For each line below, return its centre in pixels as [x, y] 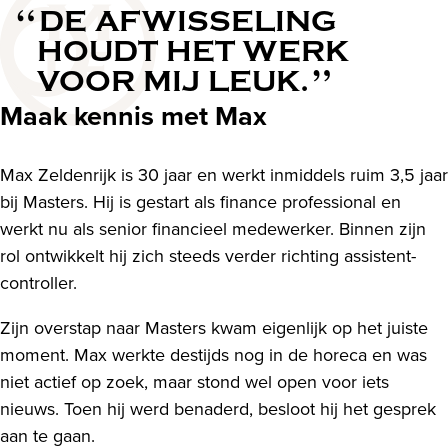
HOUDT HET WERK [193, 51]
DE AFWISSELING [188, 21]
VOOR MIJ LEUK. [173, 81]
